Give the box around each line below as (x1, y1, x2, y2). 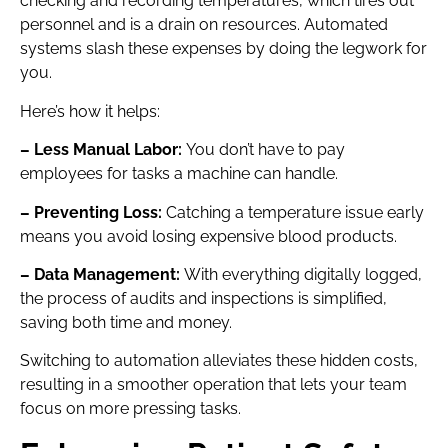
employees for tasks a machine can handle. (20, 164, 338, 184)
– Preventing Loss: (20, 202, 166, 222)
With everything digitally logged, (184, 264, 422, 284)
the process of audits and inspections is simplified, (20, 288, 387, 308)
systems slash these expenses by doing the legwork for (20, 39, 427, 59)
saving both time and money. (20, 312, 232, 332)
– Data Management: (20, 264, 184, 284)
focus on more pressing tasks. (20, 399, 241, 419)
